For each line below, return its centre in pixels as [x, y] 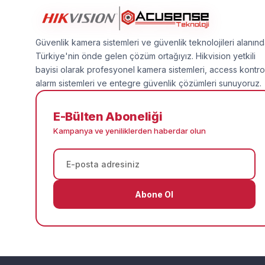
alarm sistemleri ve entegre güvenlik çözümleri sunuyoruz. [148, 83]
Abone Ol [154, 194]
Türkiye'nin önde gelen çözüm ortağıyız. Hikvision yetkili [146, 56]
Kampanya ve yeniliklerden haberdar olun [130, 130]
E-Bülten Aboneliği [108, 116]
